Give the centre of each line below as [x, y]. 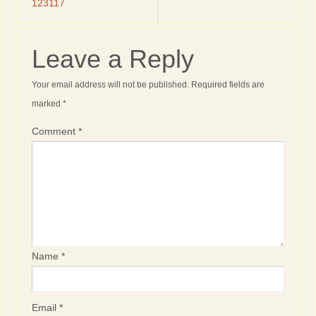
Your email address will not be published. [111, 85]
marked [48, 104]
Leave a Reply [113, 59]
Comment [55, 132]
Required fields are [228, 85]
